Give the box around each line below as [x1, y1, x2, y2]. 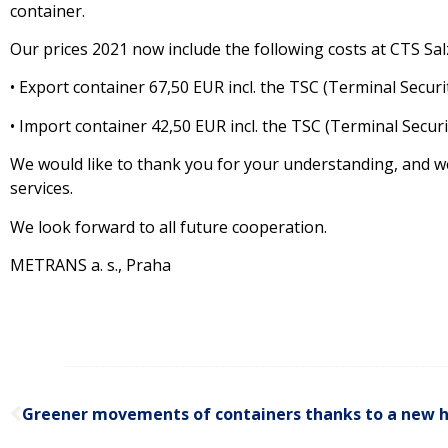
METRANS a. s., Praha [10, 253, 171, 276]
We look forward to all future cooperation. [10, 215, 327, 238]
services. [10, 177, 73, 200]
